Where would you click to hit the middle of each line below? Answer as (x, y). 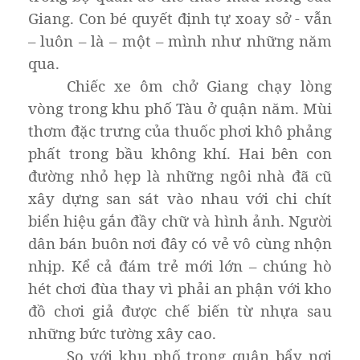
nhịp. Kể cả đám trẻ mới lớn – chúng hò (180, 265)
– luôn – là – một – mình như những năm (180, 40)
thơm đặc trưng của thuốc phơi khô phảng (180, 130)
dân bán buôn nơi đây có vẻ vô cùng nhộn (180, 243)
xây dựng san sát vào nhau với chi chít (180, 198)
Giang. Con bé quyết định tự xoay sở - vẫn (180, 18)
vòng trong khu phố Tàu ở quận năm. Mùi (180, 108)
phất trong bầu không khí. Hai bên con (180, 153)
